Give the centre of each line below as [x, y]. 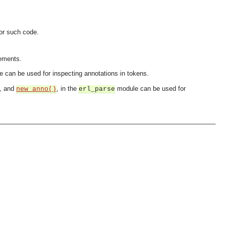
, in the [68, 89]
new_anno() [36, 89]
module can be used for [150, 89]
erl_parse [97, 89]
